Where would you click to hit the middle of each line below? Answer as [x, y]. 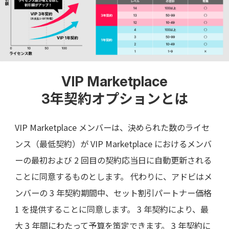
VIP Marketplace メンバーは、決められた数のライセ [112, 127]
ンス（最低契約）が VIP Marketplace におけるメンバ [113, 143]
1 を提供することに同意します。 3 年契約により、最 [111, 209]
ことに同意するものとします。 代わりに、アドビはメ [113, 176]
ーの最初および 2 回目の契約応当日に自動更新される [113, 160]
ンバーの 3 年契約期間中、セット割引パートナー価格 [113, 192]
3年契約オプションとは [114, 99]
